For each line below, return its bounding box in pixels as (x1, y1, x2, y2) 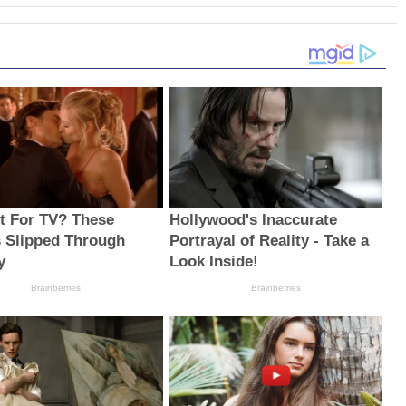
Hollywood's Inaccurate (169, 210, 337, 228)
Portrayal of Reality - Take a (169, 231, 369, 249)
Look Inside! (169, 252, 258, 270)
